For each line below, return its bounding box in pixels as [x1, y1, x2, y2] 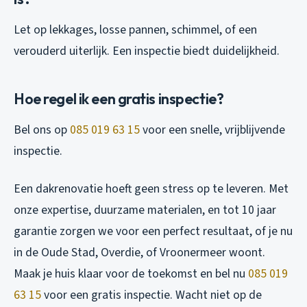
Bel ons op [14, 121, 70, 138]
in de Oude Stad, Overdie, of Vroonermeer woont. [14, 243, 265, 261]
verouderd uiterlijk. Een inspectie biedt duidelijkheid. [14, 42, 280, 60]
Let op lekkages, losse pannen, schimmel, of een [14, 21, 257, 38]
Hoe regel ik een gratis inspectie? [14, 88, 224, 108]
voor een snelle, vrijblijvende [140, 121, 285, 138]
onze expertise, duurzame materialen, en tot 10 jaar [14, 201, 276, 219]
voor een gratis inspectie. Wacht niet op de [41, 286, 262, 304]
